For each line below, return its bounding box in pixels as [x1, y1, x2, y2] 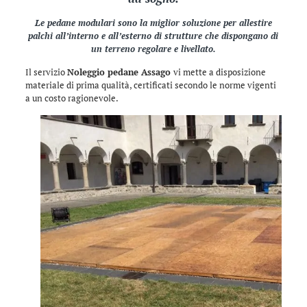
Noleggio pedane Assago [66, 66, 173, 78]
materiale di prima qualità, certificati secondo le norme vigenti [25, 79, 276, 91]
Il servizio [25, 66, 67, 78]
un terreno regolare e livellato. [90, 42, 216, 55]
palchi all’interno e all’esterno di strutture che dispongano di [28, 29, 279, 42]
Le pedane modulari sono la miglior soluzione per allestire [34, 16, 272, 29]
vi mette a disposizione [173, 66, 266, 78]
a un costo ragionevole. [25, 92, 119, 104]
